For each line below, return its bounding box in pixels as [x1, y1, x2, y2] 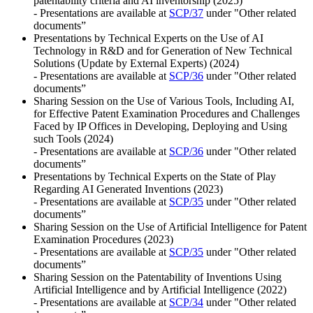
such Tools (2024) [34, 132, 113, 145]
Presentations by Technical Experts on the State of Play [34, 170, 276, 182]
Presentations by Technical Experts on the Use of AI [34, 31, 263, 44]
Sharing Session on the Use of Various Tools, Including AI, [34, 94, 294, 107]
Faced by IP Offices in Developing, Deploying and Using [34, 119, 287, 132]
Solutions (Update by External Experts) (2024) [34, 57, 239, 69]
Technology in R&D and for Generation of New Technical [34, 44, 292, 57]
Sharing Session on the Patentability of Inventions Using [34, 270, 282, 283]
